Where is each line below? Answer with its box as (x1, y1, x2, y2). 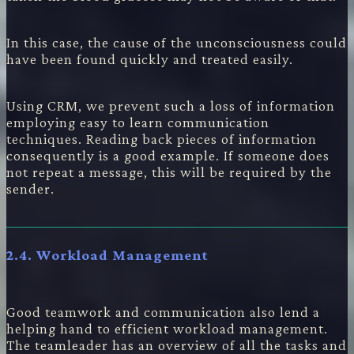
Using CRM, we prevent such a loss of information (6, 96, 335, 114)
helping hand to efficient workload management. (6, 320, 328, 337)
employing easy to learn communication (6, 113, 269, 130)
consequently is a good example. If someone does (6, 146, 330, 164)
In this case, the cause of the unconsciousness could (6, 33, 347, 51)
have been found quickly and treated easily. (6, 50, 293, 67)
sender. (6, 179, 55, 197)
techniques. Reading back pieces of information (6, 130, 317, 147)
